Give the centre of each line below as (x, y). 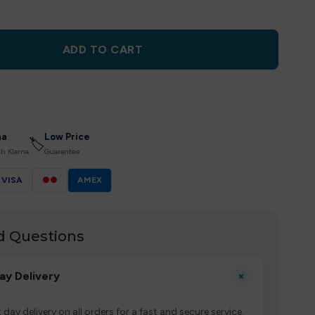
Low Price (67, 137)
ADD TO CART (103, 50)
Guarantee (62, 152)
